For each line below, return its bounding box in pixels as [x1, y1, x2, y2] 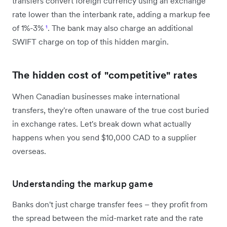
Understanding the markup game [12, 177, 153, 190]
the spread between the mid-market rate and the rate [12, 212, 203, 223]
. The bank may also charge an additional [48, 22, 193, 33]
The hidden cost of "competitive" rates [12, 68, 198, 82]
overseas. [12, 145, 46, 156]
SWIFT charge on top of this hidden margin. [12, 36, 169, 47]
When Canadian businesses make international [12, 91, 180, 101]
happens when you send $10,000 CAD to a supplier [12, 132, 197, 142]
